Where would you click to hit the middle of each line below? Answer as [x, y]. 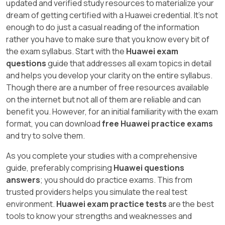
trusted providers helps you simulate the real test [97, 192]
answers [23, 180]
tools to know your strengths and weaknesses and [99, 216]
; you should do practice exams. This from [116, 180]
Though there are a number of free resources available [107, 87]
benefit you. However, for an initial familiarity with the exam [112, 111]
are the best [190, 204]
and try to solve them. [45, 135]
